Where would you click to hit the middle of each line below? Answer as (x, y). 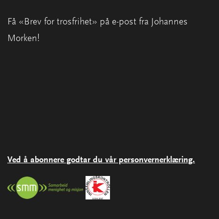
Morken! (23, 38)
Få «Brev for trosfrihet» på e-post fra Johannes (98, 22)
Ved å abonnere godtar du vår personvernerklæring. (101, 160)
